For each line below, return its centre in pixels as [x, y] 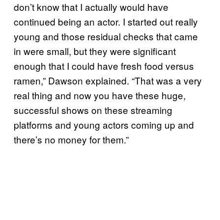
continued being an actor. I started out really [106, 21]
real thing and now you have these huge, [100, 95]
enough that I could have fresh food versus [104, 65]
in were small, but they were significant [95, 51]
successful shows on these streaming [93, 110]
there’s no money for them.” [71, 139]
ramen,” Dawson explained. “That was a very [108, 80]
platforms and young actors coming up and [104, 124]
